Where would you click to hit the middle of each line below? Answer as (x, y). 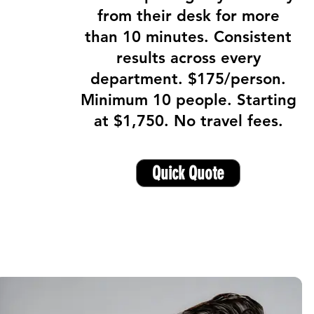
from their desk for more (188, 16)
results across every (188, 58)
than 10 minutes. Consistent (189, 37)
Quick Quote (188, 173)
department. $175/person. (189, 79)
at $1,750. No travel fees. (188, 121)
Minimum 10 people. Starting (188, 100)
